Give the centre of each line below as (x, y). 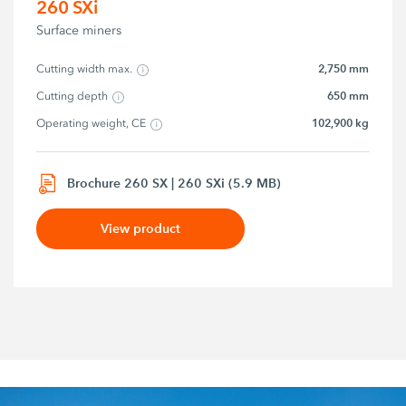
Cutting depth (72, 97)
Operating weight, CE (92, 124)
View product (141, 228)
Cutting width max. (85, 69)
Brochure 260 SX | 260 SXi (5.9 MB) (174, 184)
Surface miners (79, 31)
